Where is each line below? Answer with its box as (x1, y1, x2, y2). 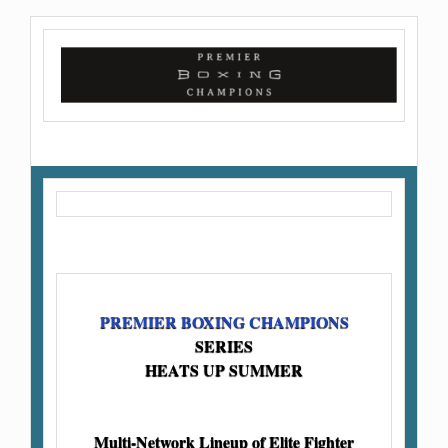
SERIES (195, 333, 253, 357)
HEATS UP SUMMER (145, 357, 303, 381)
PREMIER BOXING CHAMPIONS (99, 309, 349, 333)
